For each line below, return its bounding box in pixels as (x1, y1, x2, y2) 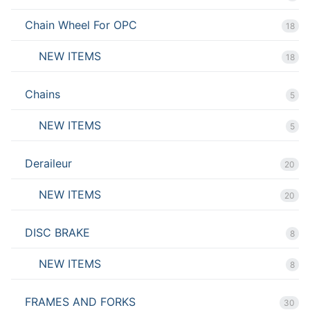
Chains (25, 86, 60, 101)
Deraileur (25, 156, 72, 170)
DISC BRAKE (25, 225, 90, 239)
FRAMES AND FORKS (25, 294, 136, 309)
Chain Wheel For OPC (25, 17, 137, 32)
